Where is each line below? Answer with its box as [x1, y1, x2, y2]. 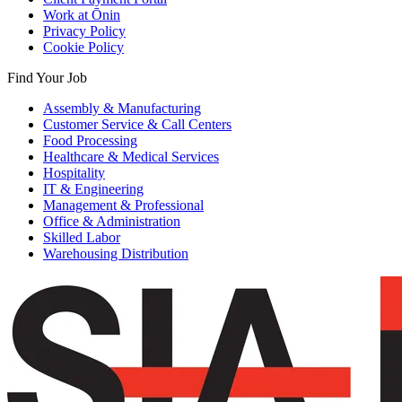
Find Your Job [7, 70, 87, 86]
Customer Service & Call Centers [43, 117, 232, 133]
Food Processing [43, 133, 137, 149]
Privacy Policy [43, 23, 126, 39]
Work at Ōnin [43, 7, 120, 23]
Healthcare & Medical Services [43, 149, 219, 165]
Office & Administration [43, 214, 180, 230]
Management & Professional [43, 197, 204, 214]
